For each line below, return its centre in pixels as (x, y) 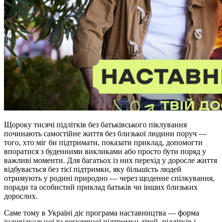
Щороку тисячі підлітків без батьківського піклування (95, 125)
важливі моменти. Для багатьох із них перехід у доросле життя (111, 161)
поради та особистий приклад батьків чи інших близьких (101, 187)
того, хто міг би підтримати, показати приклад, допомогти (103, 143)
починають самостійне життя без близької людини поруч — (105, 134)
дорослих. (21, 196)
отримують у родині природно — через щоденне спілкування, (109, 178)
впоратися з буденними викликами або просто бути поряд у (105, 152)
